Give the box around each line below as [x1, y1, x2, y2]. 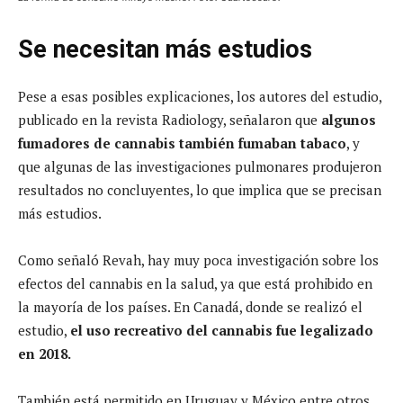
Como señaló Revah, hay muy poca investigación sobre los [18, 250, 379, 269]
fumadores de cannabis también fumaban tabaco [18, 133, 346, 152]
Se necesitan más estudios [18, 34, 312, 64]
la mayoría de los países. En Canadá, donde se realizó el [18, 297, 363, 316]
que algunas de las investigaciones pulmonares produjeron [18, 157, 381, 175]
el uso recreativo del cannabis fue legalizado [70, 320, 373, 339]
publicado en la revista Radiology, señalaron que [18, 110, 321, 129]
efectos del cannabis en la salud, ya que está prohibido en [18, 273, 372, 292]
